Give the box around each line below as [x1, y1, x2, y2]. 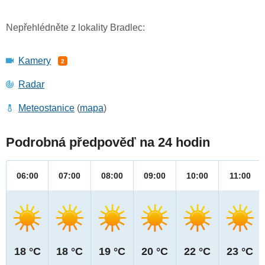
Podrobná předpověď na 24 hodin [6, 135, 210, 150]
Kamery [18, 56, 51, 66]
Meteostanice [18, 103, 75, 114]
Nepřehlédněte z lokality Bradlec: [6, 22, 145, 33]
